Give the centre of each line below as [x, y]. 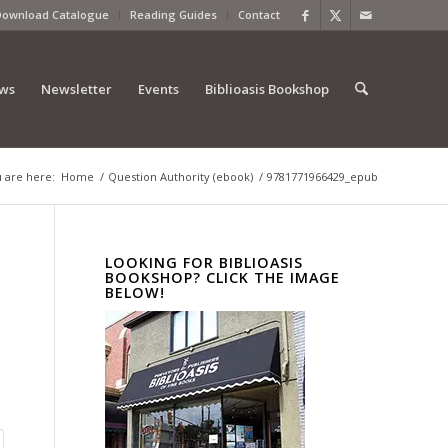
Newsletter [76, 89]
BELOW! [135, 292]
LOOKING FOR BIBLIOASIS [204, 262]
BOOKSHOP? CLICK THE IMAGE [223, 277]
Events [158, 89]
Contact [259, 14]
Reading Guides [173, 14]
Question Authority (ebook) [180, 176]
